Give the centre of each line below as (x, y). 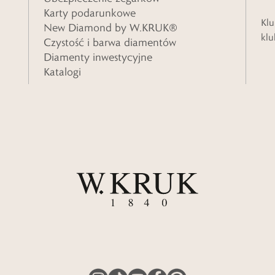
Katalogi (62, 72)
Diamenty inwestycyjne (98, 57)
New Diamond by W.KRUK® (110, 28)
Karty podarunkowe (90, 13)
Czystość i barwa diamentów (110, 42)
